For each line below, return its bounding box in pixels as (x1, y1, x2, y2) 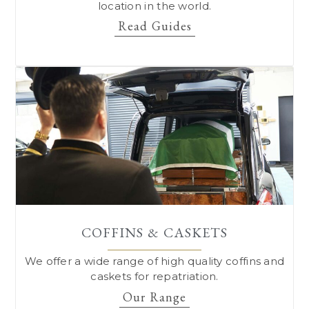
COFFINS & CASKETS (81, 223, 228, 242)
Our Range (123, 288, 186, 305)
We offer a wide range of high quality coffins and (24, 255, 285, 268)
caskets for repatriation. (90, 270, 219, 283)
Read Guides (117, 18, 192, 34)
